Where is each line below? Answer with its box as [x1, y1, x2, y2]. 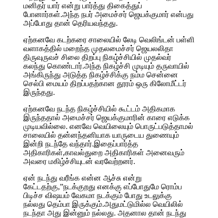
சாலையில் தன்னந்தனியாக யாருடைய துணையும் [23, 130, 179, 139]
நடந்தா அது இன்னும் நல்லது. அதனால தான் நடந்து [23, 208, 186, 217]
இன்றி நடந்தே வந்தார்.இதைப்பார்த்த [23, 139, 138, 148]
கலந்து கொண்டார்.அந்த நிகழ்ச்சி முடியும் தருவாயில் [23, 61, 189, 70]
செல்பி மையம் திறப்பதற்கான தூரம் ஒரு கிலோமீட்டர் [23, 79, 186, 88]
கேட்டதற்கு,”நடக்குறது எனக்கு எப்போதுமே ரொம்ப [23, 182, 182, 191]
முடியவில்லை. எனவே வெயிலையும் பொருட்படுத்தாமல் [23, 122, 193, 130]
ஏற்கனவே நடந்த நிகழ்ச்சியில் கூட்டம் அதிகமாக [23, 104, 175, 113]
